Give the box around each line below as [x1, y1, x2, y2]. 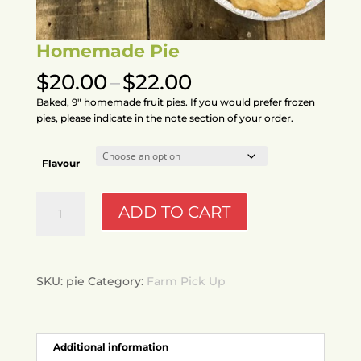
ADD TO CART [118, 201, 230, 222]
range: [190, 84, 259, 110]
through [190, 116, 280, 143]
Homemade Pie [35, 39, 180, 62]
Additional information [52, 340, 168, 353]
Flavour [41, 156, 80, 169]
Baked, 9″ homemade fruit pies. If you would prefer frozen [35, 95, 315, 108]
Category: [87, 273, 147, 288]
